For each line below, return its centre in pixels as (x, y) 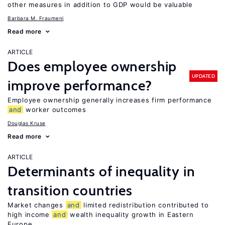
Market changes (37, 205)
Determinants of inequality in (101, 171)
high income (30, 214)
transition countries (70, 190)
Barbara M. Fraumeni (36, 18)
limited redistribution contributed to (145, 205)
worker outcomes (55, 109)
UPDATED (203, 76)
